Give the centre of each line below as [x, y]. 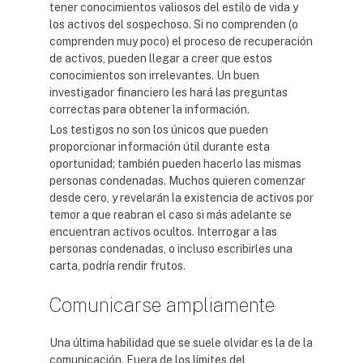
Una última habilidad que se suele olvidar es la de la [181, 343]
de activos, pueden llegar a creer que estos [161, 58]
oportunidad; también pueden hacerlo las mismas [175, 164]
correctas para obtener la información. [149, 109]
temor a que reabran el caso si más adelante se [171, 215]
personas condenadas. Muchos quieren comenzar [177, 181]
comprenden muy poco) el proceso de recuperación [181, 41]
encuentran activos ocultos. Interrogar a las [163, 232]
